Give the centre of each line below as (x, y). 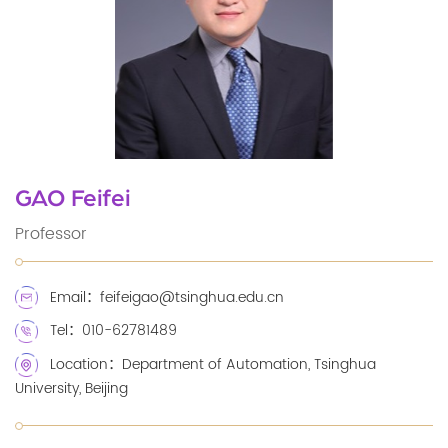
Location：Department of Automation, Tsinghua (213, 364)
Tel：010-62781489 (114, 331)
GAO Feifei (73, 198)
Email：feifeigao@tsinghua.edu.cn (167, 297)
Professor (51, 234)
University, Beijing (71, 388)
